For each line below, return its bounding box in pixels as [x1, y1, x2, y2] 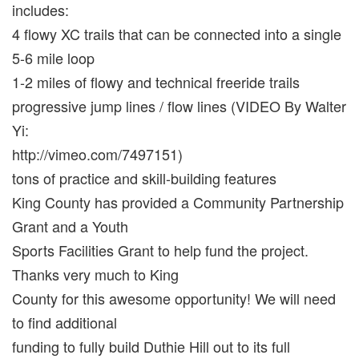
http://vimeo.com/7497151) [12, 143, 183, 165]
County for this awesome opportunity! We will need [12, 288, 336, 309]
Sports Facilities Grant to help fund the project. [12, 240, 309, 261]
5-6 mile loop [12, 47, 95, 69]
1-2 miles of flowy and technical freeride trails [12, 71, 300, 93]
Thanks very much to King [12, 264, 179, 285]
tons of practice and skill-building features [12, 167, 276, 189]
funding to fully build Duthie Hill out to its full [12, 336, 290, 357]
